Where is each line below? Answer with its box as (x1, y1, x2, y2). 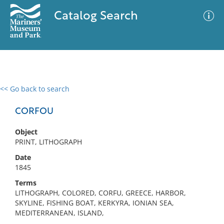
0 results (7, 90, 36, 99)
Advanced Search (119, 92, 177, 102)
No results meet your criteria (62, 145, 158, 155)
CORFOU (15, 107, 53, 116)
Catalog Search (53, 10, 138, 22)
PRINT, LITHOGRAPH (15, 137, 82, 146)
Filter (193, 94, 210, 102)
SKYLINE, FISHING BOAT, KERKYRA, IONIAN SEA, (15, 198, 174, 207)
